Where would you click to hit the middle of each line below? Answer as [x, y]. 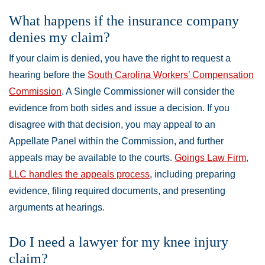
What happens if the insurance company [124, 21]
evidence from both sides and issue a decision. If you [119, 108]
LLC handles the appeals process [79, 174]
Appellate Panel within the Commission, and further [116, 141]
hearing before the [48, 75]
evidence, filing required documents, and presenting [117, 191]
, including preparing [193, 174]
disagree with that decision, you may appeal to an [112, 125]
